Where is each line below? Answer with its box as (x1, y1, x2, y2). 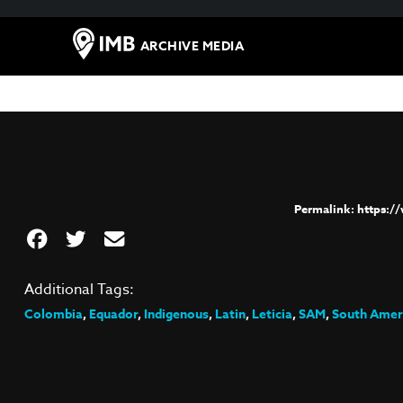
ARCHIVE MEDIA (139, 37, 245, 56)
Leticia (251, 305, 292, 324)
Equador (88, 305, 138, 324)
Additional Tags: (23, 279, 134, 300)
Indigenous (143, 305, 209, 324)
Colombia (23, 305, 83, 324)
